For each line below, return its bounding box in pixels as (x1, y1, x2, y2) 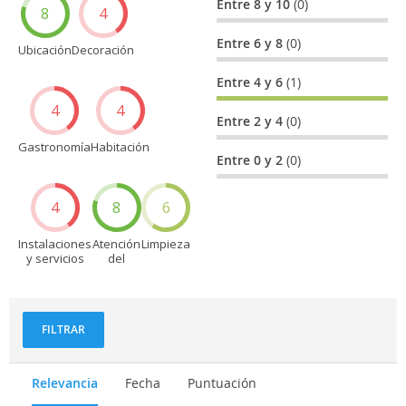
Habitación (91, 138, 150, 155)
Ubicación (18, 41, 72, 58)
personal (92, 264, 141, 281)
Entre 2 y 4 (217, 111, 287, 130)
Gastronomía (18, 138, 91, 155)
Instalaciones (18, 235, 92, 252)
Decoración (72, 41, 134, 58)
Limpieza (141, 235, 190, 252)
